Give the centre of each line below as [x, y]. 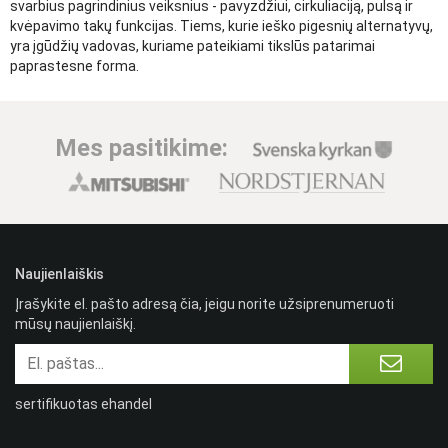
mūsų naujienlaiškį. [75, 323]
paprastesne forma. [74, 65]
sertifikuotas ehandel [83, 403]
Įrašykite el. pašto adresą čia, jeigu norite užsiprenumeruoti [204, 303]
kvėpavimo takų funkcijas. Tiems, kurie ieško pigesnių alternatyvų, [221, 25]
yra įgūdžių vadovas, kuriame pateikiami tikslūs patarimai [192, 45]
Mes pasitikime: [141, 147]
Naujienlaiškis [59, 273]
